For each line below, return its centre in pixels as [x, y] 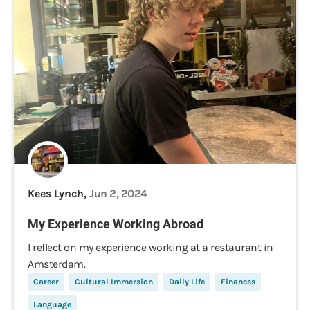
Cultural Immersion [114, 282]
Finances [238, 282]
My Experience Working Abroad [116, 224]
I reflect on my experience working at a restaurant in [151, 247]
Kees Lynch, [58, 193]
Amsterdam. [56, 264]
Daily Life [187, 282]
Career [46, 282]
